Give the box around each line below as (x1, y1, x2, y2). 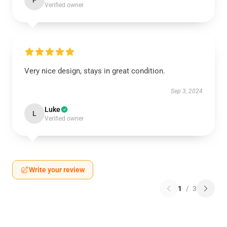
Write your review (29, 166, 85, 174)
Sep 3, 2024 (171, 88, 203, 95)
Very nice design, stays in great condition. (24, 66, 165, 75)
